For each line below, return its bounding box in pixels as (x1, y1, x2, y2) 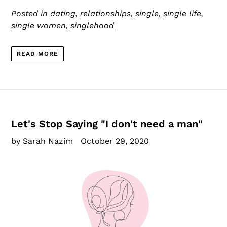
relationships (80, 9, 131, 18)
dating (50, 9, 75, 18)
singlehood (70, 21, 114, 30)
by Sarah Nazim (11, 136, 73, 146)
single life (163, 9, 201, 18)
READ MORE (17, 50, 58, 57)
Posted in (11, 9, 50, 18)
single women (11, 21, 66, 30)
